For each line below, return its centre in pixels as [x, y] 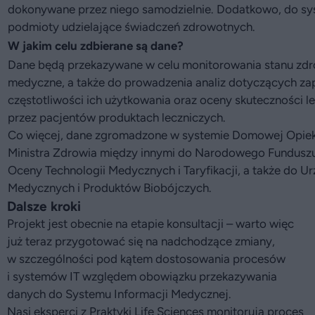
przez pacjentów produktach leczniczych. [117, 117]
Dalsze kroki [44, 206]
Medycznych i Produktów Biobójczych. [110, 188]
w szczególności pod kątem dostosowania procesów [146, 259]
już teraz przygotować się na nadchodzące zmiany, [141, 241]
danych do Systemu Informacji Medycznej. [119, 294]
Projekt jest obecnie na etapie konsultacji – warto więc [150, 224]
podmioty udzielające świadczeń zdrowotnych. [131, 27]
